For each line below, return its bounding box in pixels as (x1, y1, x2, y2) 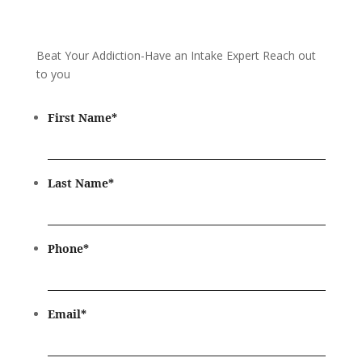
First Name (47, 110, 112, 126)
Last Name (47, 175, 108, 192)
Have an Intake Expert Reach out (144, 48, 316, 64)
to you (36, 66, 70, 82)
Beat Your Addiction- (36, 48, 145, 64)
